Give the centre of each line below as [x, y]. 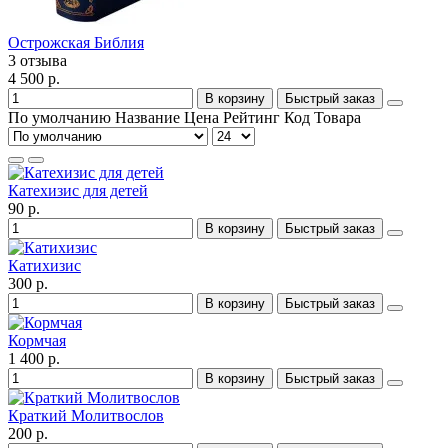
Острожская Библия [76, 42]
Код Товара [322, 117]
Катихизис [44, 265]
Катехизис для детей [78, 190]
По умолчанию [59, 117]
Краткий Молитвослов [86, 415]
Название [149, 117]
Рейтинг [253, 117]
